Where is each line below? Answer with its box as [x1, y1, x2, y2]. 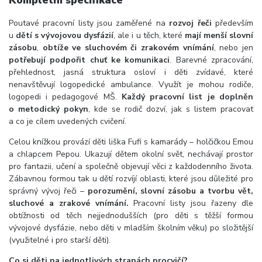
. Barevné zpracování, [170, 54, 253, 65]
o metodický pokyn [9, 103, 88, 115]
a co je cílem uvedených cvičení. [9, 115, 126, 127]
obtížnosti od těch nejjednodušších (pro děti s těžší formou [9, 209, 253, 221]
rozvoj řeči [169, 17, 212, 29]
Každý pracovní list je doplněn [121, 91, 253, 102]
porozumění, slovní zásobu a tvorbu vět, [87, 185, 253, 196]
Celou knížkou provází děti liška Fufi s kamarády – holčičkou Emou [9, 136, 253, 147]
